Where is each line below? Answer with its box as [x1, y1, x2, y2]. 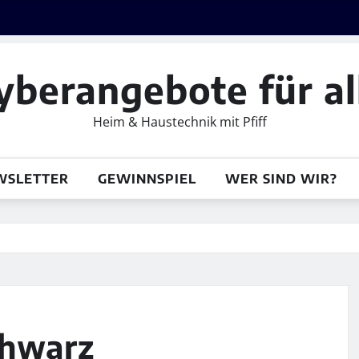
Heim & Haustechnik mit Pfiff [92, 112, 267, 131]
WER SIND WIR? [224, 170, 337, 187]
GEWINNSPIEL [97, 170, 196, 187]
